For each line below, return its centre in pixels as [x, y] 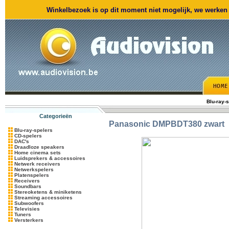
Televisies [27, 209]
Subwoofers [29, 203]
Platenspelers [32, 175]
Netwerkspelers [34, 169]
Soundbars [28, 186]
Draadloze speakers [39, 147]
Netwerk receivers [37, 164]
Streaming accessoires [43, 198]
